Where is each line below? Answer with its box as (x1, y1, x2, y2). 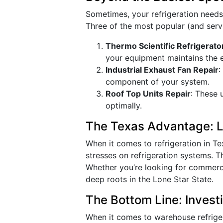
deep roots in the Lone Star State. (86, 174, 214, 184)
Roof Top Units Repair (106, 89, 191, 99)
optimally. (106, 101, 142, 111)
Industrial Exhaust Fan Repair (106, 65, 219, 75)
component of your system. (106, 77, 210, 87)
